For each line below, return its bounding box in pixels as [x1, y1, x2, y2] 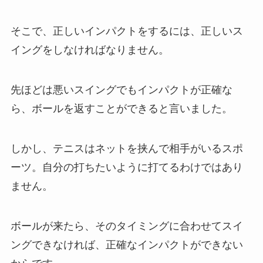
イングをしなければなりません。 [10, 44, 169, 56]
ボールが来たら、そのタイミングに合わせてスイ [10, 220, 243, 232]
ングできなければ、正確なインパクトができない [10, 238, 243, 251]
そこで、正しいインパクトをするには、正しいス [10, 25, 243, 38]
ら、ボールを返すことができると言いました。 [10, 102, 232, 114]
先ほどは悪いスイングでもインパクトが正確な [10, 83, 232, 96]
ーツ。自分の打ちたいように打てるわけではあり [10, 161, 243, 173]
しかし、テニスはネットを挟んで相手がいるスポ [10, 142, 243, 154]
